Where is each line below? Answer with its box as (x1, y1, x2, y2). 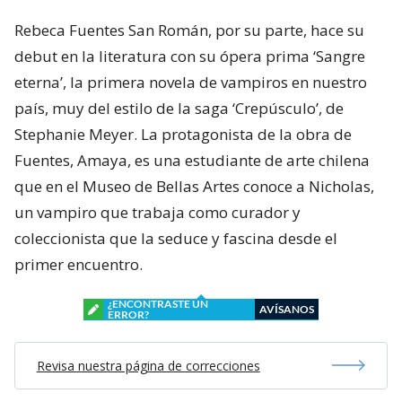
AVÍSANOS (259, 301, 314, 316)
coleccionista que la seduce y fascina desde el (14, 227, 337, 249)
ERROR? (108, 307, 149, 321)
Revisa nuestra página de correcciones (36, 356, 260, 374)
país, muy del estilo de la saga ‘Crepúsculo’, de (14, 97, 344, 118)
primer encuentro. (14, 253, 143, 275)
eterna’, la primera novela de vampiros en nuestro (14, 71, 367, 92)
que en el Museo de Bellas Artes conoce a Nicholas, (14, 175, 374, 197)
